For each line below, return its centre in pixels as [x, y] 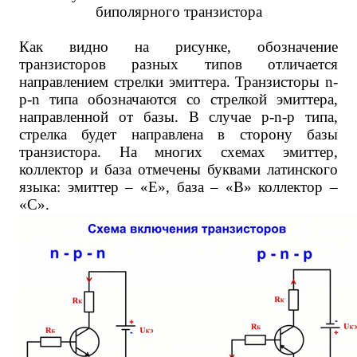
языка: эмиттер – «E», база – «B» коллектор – [178, 187]
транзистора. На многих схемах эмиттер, [178, 152]
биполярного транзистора [178, 12]
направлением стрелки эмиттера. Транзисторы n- [178, 82]
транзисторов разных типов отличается [178, 64]
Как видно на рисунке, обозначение [178, 47]
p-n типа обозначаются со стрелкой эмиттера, [178, 99]
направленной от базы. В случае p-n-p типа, [178, 117]
